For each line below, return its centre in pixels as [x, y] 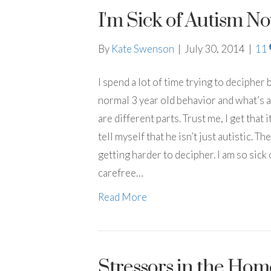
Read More [122, 197]
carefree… [121, 173]
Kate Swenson [143, 49]
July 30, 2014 [215, 49]
